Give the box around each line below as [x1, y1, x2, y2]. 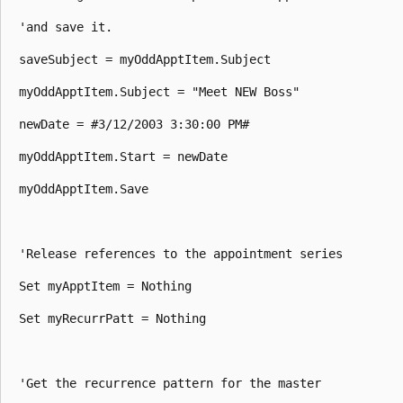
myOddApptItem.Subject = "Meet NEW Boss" [12, 84, 307, 99]
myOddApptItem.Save [12, 181, 156, 196]
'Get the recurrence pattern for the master [12, 375, 328, 390]
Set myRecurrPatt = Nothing [12, 310, 213, 326]
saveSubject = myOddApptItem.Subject [12, 51, 278, 67]
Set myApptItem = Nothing [12, 278, 199, 293]
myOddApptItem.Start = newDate [12, 148, 235, 164]
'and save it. [12, 19, 120, 34]
